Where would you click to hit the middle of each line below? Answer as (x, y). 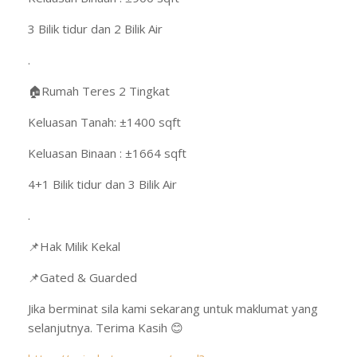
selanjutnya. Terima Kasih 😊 (106, 327)
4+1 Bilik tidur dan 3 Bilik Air (102, 184)
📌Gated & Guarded (82, 277)
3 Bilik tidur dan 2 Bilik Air (95, 28)
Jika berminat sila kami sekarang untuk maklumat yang (173, 308)
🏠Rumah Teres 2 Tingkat (99, 90)
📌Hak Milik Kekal (74, 246)
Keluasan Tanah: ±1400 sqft (104, 122)
